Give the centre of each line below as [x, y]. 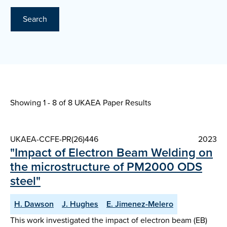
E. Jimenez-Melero [140, 204]
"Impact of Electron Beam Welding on [111, 153]
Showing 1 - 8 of [39, 103]
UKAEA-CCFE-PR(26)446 [54, 139]
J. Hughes [80, 204]
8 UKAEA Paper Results [109, 103]
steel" [25, 181]
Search [35, 19]
